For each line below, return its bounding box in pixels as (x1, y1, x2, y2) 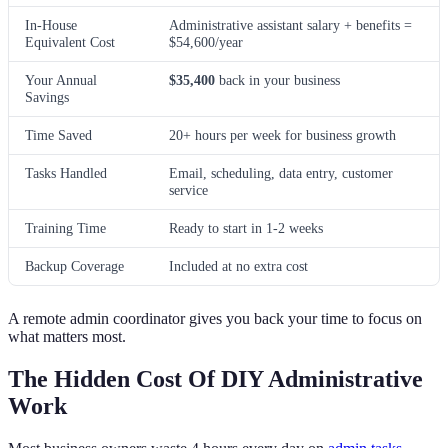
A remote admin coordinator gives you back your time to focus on (8, 309, 422, 327)
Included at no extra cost (169, 257, 308, 274)
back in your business (215, 71, 340, 88)
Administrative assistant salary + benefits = (169, 16, 412, 33)
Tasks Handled (25, 164, 107, 181)
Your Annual (25, 71, 97, 88)
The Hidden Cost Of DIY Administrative (8, 365, 423, 392)
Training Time (25, 219, 106, 236)
